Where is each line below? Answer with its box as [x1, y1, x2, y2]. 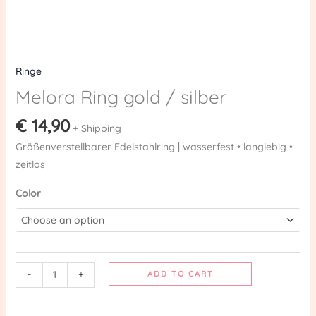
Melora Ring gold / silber [15, 85, 226, 109]
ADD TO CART [147, 268, 214, 279]
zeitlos [15, 157, 45, 171]
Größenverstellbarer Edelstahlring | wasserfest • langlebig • [15, 140, 293, 153]
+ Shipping [72, 122, 121, 135]
